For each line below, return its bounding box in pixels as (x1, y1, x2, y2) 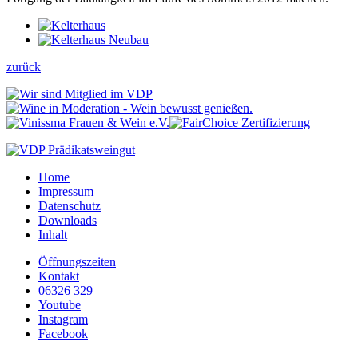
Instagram (38, 312, 88, 326)
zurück (6, 59, 41, 74)
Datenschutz (38, 198, 101, 213)
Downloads (38, 213, 97, 227)
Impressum (38, 184, 93, 198)
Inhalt (38, 227, 67, 241)
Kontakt (38, 268, 79, 283)
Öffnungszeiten (38, 254, 116, 268)
